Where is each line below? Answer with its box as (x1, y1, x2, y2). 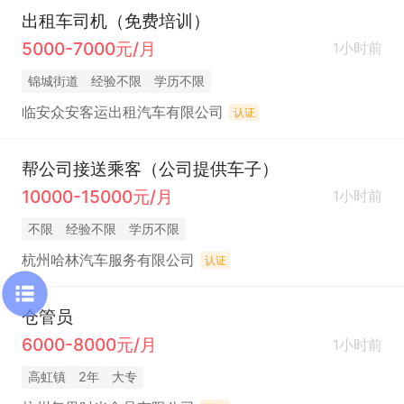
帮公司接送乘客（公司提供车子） (21, 158, 279, 180)
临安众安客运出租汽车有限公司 (21, 103, 224, 121)
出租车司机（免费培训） (21, 10, 210, 32)
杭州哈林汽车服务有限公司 (21, 251, 195, 269)
